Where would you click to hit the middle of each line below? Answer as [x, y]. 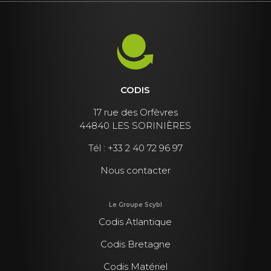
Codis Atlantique [135, 222]
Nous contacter [135, 170]
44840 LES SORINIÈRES [135, 125]
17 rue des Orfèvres [135, 112]
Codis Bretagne [135, 244]
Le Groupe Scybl [135, 205]
